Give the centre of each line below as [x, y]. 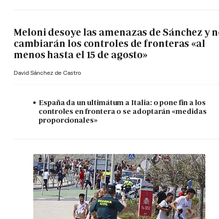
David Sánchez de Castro [47, 72]
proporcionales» [68, 120]
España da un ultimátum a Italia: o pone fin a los [122, 102]
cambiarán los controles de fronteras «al [109, 44]
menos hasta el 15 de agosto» [81, 55]
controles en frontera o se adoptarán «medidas [123, 111]
